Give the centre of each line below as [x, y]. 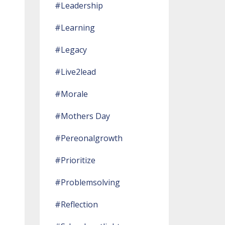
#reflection [76, 204]
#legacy [71, 50]
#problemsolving [87, 182]
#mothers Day [82, 116]
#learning [75, 28]
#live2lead [75, 72]
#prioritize [75, 160]
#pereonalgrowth [88, 138]
